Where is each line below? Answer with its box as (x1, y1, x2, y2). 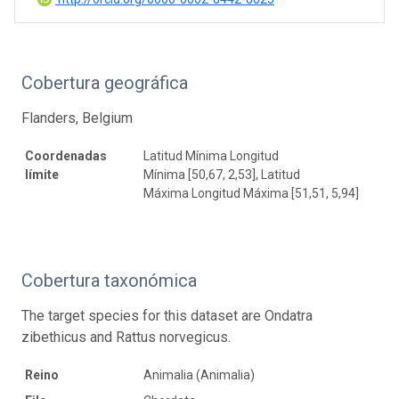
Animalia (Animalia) (143, 367, 255, 382)
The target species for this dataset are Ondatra (21, 306, 313, 324)
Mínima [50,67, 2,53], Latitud (143, 167, 300, 182)
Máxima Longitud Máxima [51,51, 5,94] (143, 185, 359, 200)
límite (25, 167, 59, 182)
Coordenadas (25, 148, 107, 163)
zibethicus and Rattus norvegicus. (21, 328, 231, 346)
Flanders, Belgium (21, 109, 133, 126)
